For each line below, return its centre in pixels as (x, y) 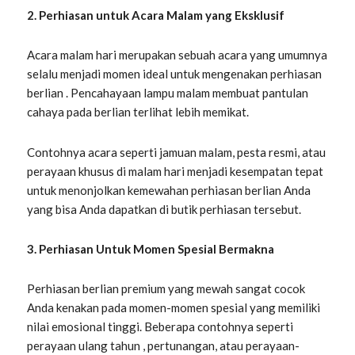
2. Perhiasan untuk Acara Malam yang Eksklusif (156, 15)
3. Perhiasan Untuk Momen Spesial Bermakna (151, 248)
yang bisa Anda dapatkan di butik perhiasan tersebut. (164, 209)
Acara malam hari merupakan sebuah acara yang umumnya (177, 55)
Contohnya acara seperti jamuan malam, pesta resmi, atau (177, 152)
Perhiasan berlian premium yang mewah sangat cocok (166, 289)
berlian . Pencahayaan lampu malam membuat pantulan (168, 93)
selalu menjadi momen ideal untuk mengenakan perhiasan (175, 74)
